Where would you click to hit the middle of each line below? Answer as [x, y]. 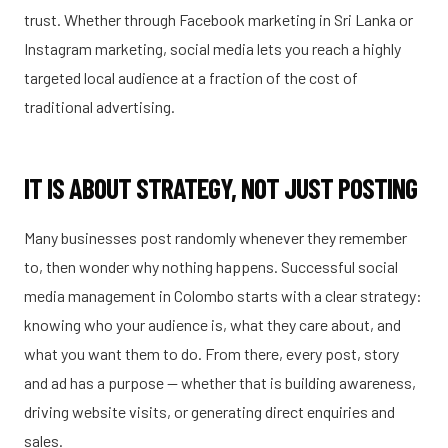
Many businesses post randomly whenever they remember [215, 237]
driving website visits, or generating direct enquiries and [209, 411]
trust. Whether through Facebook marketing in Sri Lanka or [218, 19]
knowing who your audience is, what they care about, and [212, 324]
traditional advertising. [99, 106]
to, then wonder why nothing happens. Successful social [211, 266]
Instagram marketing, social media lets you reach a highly [212, 48]
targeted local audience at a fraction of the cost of [191, 77]
